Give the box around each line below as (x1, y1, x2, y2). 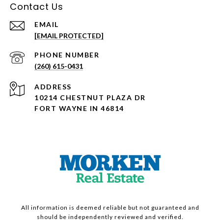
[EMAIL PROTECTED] (34, 31, 104, 40)
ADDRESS (34, 82, 72, 91)
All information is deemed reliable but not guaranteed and (21, 204, 199, 212)
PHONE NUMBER (34, 51, 99, 59)
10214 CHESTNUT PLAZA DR (34, 93, 146, 102)
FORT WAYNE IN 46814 (34, 104, 124, 113)
